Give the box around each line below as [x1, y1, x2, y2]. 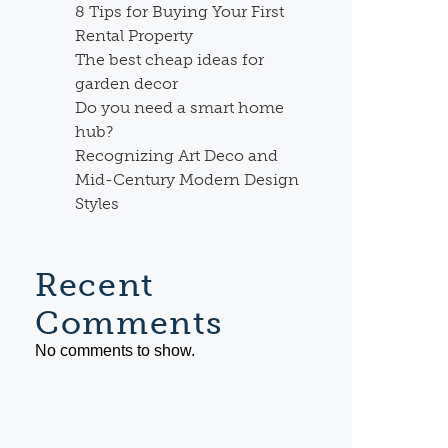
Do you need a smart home [75, 98, 285, 117]
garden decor [75, 74, 179, 93]
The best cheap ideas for [75, 50, 265, 69]
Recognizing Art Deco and [75, 146, 279, 165]
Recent [35, 266, 155, 304]
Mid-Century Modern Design [75, 170, 300, 189]
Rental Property [75, 26, 194, 45]
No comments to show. [35, 342, 196, 359]
